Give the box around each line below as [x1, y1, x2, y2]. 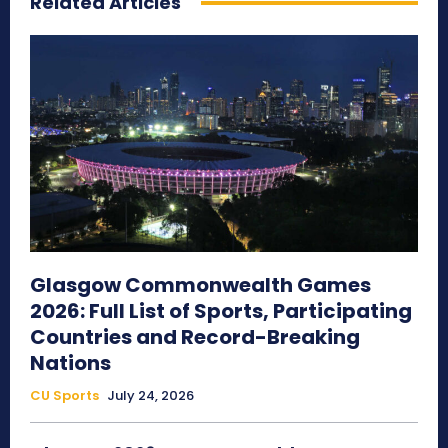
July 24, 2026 [107, 386, 194, 406]
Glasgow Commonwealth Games [30, 271, 371, 300]
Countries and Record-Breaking [30, 323, 360, 352]
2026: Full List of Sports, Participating [30, 297, 412, 326]
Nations [30, 349, 111, 378]
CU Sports [30, 386, 99, 406]
